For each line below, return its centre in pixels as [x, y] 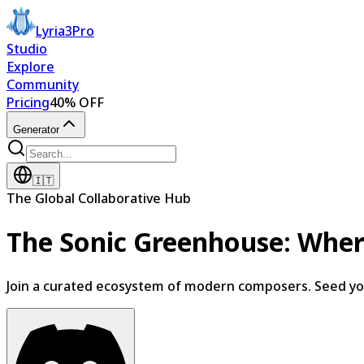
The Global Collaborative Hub [99, 198]
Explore [30, 67]
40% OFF [77, 102]
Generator [36, 130]
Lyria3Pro [65, 31]
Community [43, 84]
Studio [27, 49]
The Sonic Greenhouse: [149, 242]
